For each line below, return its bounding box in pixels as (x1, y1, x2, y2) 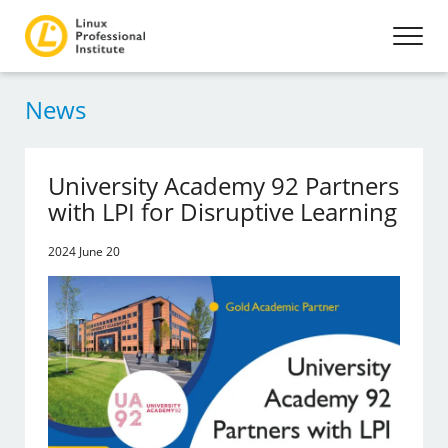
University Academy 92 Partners (48, 169, 400, 202)
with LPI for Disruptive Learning (48, 195, 398, 228)
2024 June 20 (48, 243, 121, 260)
